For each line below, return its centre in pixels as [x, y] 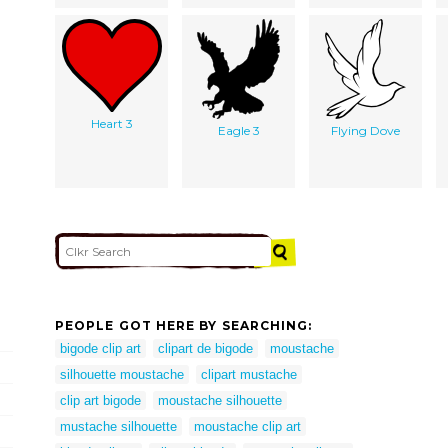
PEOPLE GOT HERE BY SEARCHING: [184, 326]
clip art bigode [100, 400]
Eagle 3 [238, 130]
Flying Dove [365, 130]
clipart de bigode [205, 348]
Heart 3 [111, 123]
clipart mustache [249, 374]
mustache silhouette [118, 426]
